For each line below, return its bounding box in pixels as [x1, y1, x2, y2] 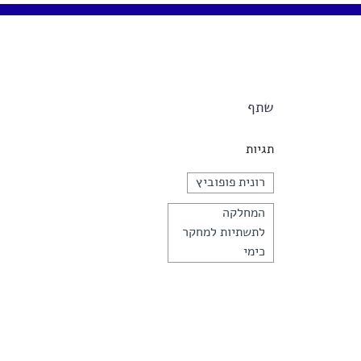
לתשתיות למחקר [181, 226, 265, 239]
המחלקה [222, 206, 265, 220]
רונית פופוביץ [195, 176, 265, 189]
